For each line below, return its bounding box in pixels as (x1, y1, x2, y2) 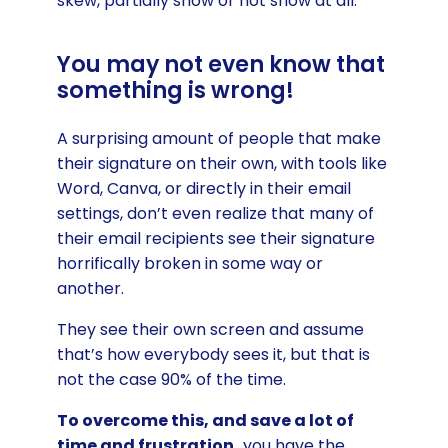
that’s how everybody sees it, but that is (56, 343, 370, 366)
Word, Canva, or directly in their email (56, 177, 351, 200)
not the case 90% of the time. (56, 368, 286, 391)
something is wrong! (56, 74, 294, 106)
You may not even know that (56, 48, 385, 80)
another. (56, 277, 128, 300)
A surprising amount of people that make (56, 127, 381, 150)
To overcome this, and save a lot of (56, 409, 354, 432)
